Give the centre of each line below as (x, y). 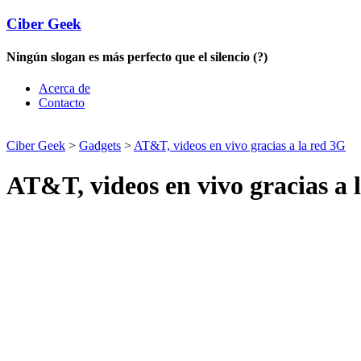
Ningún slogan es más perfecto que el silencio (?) (137, 56)
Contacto (62, 103)
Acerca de (64, 89)
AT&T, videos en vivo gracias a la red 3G (240, 146)
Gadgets (100, 146)
